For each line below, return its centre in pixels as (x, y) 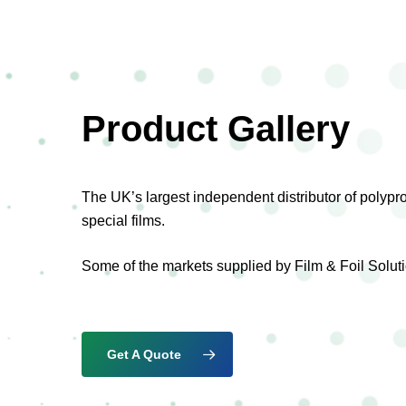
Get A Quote (145, 354)
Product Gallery (216, 128)
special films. (124, 220)
